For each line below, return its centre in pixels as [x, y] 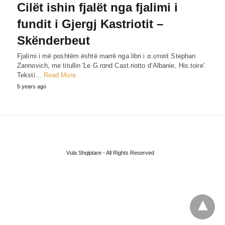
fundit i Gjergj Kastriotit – [90, 24]
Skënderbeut [53, 40]
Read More [60, 75]
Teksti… [30, 75]
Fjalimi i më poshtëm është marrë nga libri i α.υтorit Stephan [106, 56]
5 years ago [32, 86]
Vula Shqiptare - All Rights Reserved [110, 152]
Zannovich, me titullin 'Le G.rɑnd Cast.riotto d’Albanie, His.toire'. [112, 65]
